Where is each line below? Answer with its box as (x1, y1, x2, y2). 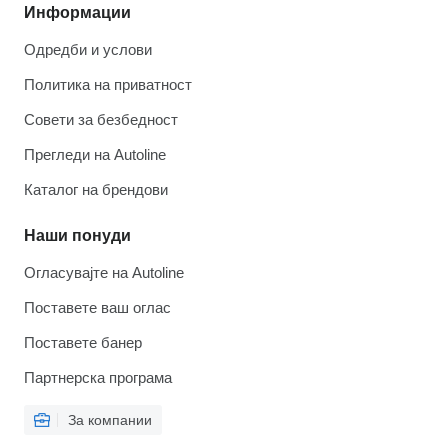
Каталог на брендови (24, 181, 168, 199)
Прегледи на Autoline (24, 146, 166, 164)
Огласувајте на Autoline (24, 264, 184, 282)
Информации (24, 4, 131, 22)
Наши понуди (24, 227, 131, 245)
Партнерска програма (24, 369, 172, 387)
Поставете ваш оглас (24, 299, 171, 317)
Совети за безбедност (24, 111, 178, 129)
